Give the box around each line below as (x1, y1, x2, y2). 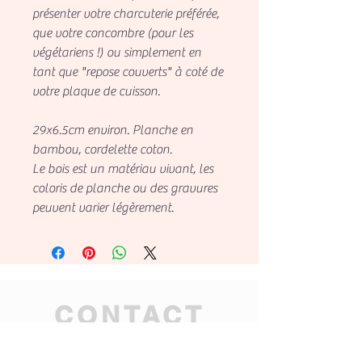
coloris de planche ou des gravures (32, 180, 217, 196)
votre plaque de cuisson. (32, 83, 160, 99)
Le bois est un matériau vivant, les (32, 161, 213, 176)
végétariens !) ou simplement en (32, 44, 201, 60)
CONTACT (54, 299, 205, 330)
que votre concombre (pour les (32, 25, 193, 40)
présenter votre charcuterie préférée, (32, 6, 219, 21)
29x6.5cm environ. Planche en (32, 122, 193, 137)
